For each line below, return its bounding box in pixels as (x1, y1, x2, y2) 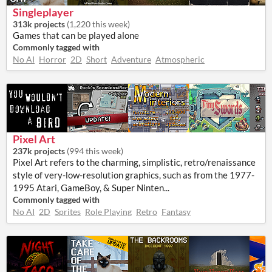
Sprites (55, 206, 81, 217)
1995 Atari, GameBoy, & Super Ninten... (13, 182, 169, 193)
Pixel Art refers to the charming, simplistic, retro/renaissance (13, 157, 256, 168)
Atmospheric (155, 54, 205, 64)
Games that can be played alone (13, 30, 139, 41)
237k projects (13, 146, 65, 156)
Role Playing (85, 206, 132, 217)
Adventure (111, 54, 151, 64)
